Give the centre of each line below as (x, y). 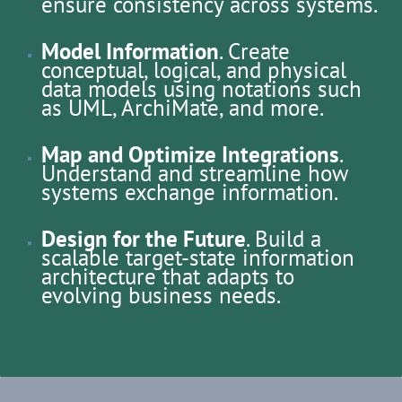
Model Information (130, 52)
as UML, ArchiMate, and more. (182, 108)
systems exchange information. (189, 192)
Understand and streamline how (194, 174)
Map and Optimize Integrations (190, 155)
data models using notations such (201, 89)
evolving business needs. (161, 296)
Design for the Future (143, 239)
